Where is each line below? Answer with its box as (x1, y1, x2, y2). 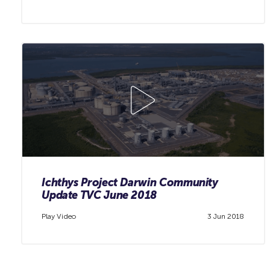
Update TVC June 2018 (42, 188, 157, 202)
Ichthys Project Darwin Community (42, 175, 218, 189)
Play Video (42, 212, 77, 221)
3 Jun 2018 (207, 212, 245, 221)
